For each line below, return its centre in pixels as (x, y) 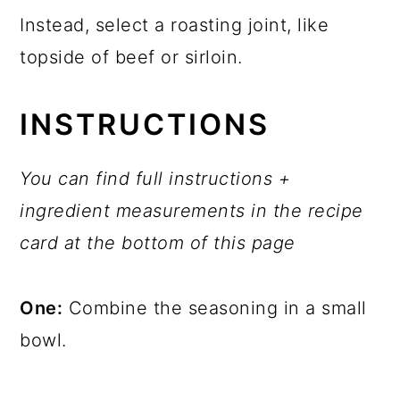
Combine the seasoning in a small (215, 308)
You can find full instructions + (155, 178)
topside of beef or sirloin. (131, 57)
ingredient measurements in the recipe (192, 210)
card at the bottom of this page (158, 242)
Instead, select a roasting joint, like (175, 25)
